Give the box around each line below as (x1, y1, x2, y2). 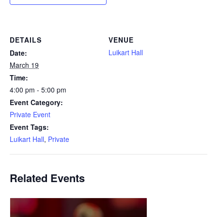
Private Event (10, 109, 50, 119)
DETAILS (10, 35, 42, 45)
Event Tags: (10, 122, 49, 132)
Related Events (10, 170, 85, 186)
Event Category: (10, 97, 63, 107)
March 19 (10, 60, 39, 70)
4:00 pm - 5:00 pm (10, 85, 66, 94)
